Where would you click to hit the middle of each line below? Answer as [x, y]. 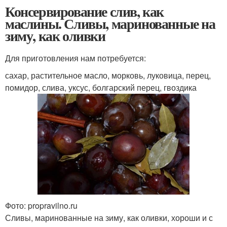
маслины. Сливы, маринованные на [110, 23]
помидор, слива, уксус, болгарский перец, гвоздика [101, 87]
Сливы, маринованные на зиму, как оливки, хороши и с [109, 218]
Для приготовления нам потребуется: [75, 58]
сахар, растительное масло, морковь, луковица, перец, [108, 75]
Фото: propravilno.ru [41, 206]
